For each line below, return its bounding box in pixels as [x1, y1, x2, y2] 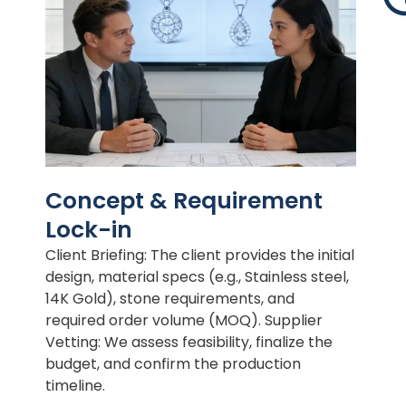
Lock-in [45, 214, 132, 246]
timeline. [45, 375, 105, 397]
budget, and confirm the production [45, 353, 301, 375]
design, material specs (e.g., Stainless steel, [45, 266, 349, 288]
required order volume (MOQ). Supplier [45, 310, 323, 332]
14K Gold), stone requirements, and [45, 288, 295, 310]
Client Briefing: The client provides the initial [45, 245, 354, 266]
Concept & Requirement [45, 185, 323, 217]
